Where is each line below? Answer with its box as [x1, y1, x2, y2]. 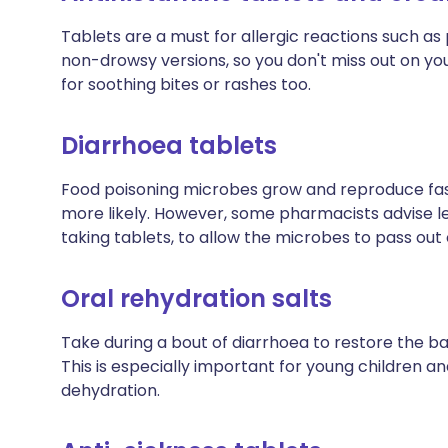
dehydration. [61, 379, 160, 402]
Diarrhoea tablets [61, 129, 277, 162]
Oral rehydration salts [61, 282, 332, 315]
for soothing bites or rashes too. [61, 73, 311, 96]
